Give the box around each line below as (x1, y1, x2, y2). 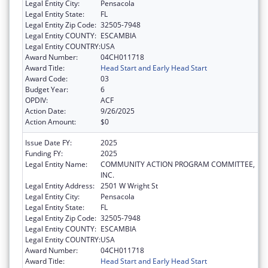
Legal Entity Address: (25, 181, 95, 191)
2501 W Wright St (100, 181, 158, 191)
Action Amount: (25, 117, 76, 127)
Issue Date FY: (25, 138, 72, 148)
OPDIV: (25, 95, 48, 106)
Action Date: (25, 106, 66, 117)
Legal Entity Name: (25, 159, 87, 170)
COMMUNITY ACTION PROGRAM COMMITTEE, (100, 159, 255, 170)
